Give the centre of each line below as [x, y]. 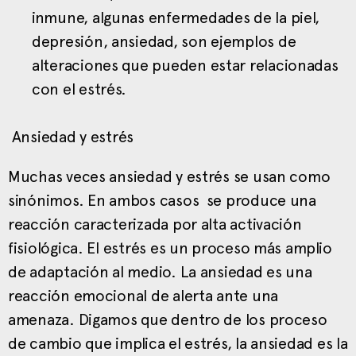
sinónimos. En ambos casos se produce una [162, 200]
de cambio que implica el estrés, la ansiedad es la [178, 343]
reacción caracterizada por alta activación [155, 224]
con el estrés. [79, 89]
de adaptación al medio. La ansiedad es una [160, 271]
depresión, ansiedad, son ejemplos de [164, 41]
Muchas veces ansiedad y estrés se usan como [169, 176]
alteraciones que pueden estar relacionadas [185, 65]
